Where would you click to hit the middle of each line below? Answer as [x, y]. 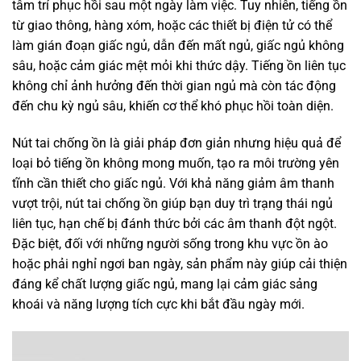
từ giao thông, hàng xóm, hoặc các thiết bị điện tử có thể [172, 26]
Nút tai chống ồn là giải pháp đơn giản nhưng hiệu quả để [176, 143]
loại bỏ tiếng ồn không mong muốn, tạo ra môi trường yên [176, 163]
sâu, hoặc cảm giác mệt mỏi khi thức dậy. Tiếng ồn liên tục [179, 66]
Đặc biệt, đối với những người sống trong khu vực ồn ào [170, 243]
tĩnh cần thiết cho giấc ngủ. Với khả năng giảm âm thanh [173, 183]
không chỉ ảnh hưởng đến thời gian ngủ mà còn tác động [174, 86]
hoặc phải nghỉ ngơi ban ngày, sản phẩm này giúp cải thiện [180, 263]
